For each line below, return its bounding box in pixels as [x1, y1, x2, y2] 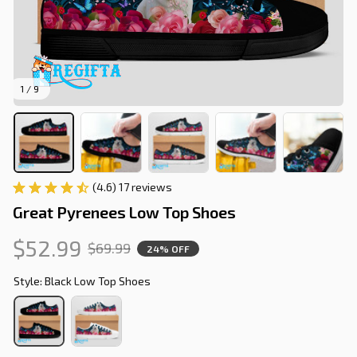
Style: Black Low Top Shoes [14, 274, 151, 288]
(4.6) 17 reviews [92, 180, 172, 194]
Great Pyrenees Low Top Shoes [13, 202, 236, 222]
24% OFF [147, 242, 190, 254]
